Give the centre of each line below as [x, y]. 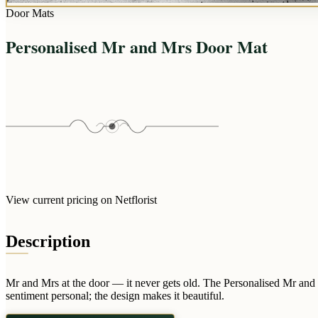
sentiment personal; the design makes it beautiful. [115, 295]
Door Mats [30, 13]
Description [48, 241]
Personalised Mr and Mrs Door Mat [137, 46]
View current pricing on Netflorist [81, 199]
